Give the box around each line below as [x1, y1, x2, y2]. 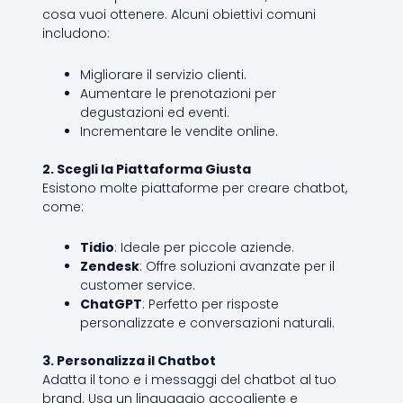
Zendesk [79, 257, 139, 276]
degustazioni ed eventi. [79, 103, 229, 121]
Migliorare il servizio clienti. [79, 65, 246, 84]
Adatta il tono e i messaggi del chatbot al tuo [41, 371, 336, 390]
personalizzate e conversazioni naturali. [79, 314, 335, 333]
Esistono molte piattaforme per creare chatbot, [41, 178, 347, 197]
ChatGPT [79, 295, 142, 314]
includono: [41, 24, 110, 43]
